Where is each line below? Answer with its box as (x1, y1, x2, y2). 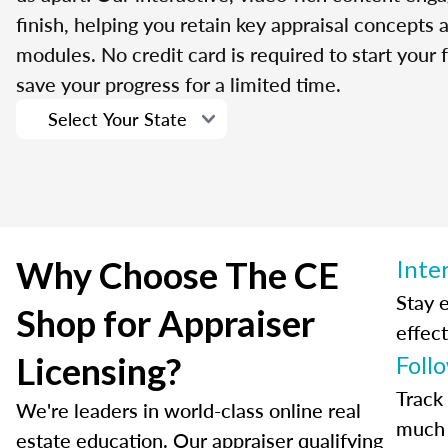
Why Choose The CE (16, 253, 339, 298)
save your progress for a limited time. (16, 70, 341, 99)
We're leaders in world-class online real (16, 396, 361, 425)
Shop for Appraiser (16, 301, 315, 346)
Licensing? (16, 349, 181, 394)
